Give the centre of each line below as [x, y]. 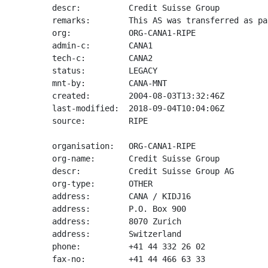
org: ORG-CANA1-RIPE [124, 33]
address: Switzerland [117, 234]
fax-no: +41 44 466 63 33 [129, 259]
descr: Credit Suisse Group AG [143, 171]
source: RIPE [100, 121]
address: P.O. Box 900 [119, 209]
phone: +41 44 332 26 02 [129, 246]
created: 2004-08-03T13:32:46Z [138, 96]
